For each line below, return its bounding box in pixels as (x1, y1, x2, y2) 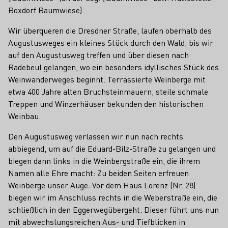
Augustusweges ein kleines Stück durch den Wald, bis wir (8, 37, 213, 48)
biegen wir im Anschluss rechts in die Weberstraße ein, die (8, 192, 217, 203)
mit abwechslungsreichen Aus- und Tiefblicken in (8, 216, 185, 227)
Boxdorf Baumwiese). (8, 5, 84, 15)
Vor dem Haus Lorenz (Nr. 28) (90, 180, 195, 190)
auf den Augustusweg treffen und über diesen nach (8, 49, 189, 60)
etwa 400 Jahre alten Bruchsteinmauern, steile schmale (8, 86, 208, 97)
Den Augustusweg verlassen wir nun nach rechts (8, 131, 183, 141)
